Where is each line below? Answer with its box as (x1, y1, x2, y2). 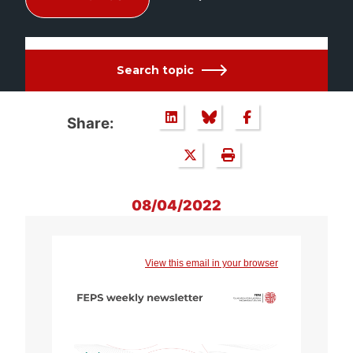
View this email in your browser (145, 257, 278, 269)
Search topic (116, 63, 194, 77)
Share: (67, 113, 114, 132)
